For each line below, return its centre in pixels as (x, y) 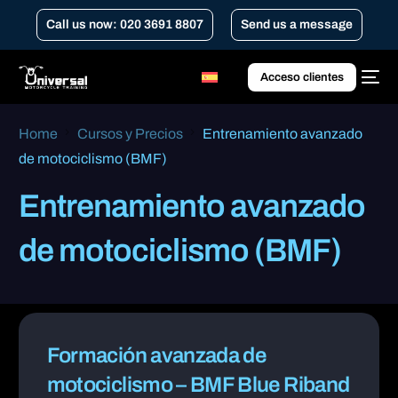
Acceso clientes (302, 77)
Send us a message (296, 24)
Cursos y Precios (131, 134)
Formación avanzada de (156, 355)
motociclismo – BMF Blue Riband (198, 384)
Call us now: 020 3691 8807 (124, 24)
